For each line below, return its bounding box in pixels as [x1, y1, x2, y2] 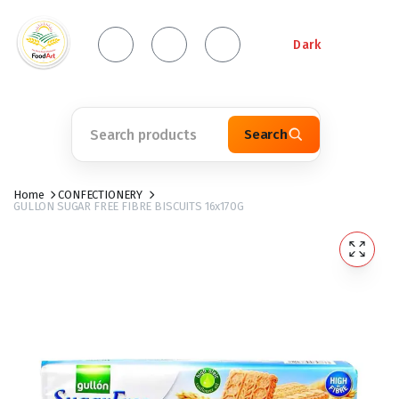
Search [243, 126, 288, 142]
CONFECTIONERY [58, 188, 143, 201]
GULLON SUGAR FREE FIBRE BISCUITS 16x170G [13, 199, 244, 213]
